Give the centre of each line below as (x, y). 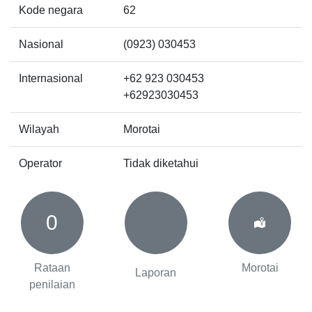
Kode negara (51, 10)
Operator (40, 163)
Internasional (51, 78)
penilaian (52, 284)
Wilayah (39, 129)
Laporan (156, 272)
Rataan (52, 267)
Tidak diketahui (161, 163)
